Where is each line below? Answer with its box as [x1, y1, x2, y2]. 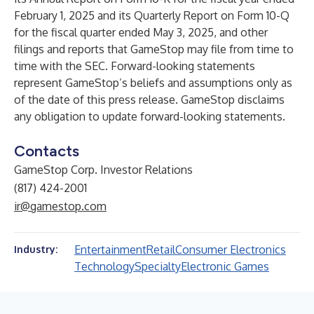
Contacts [14, 142, 79, 161]
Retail [146, 243, 175, 257]
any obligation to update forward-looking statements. [14, 109, 285, 123]
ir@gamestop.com [14, 199, 107, 213]
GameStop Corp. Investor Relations [14, 163, 193, 177]
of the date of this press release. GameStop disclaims [14, 93, 285, 107]
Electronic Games [181, 259, 269, 273]
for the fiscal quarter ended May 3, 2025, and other [14, 25, 268, 39]
